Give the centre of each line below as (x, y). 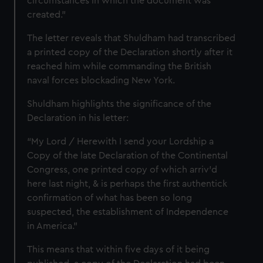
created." (47, 14)
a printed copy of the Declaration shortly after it (130, 52)
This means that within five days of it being (119, 249)
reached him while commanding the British (119, 66)
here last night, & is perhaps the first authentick (127, 183)
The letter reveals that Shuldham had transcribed (131, 38)
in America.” (53, 226)
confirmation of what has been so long (110, 198)
